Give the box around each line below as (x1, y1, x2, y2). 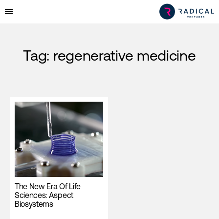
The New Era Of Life (15, 182, 81, 191)
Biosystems (15, 199, 53, 209)
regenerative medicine (53, 47, 196, 64)
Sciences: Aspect (15, 191, 73, 200)
